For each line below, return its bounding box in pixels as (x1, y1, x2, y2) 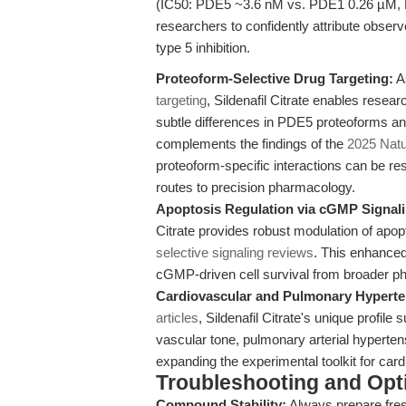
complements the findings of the (156, 136, 347, 151)
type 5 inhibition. (156, 40, 250, 55)
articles (156, 310, 198, 325)
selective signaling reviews (156, 245, 314, 260)
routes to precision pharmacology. (156, 179, 355, 195)
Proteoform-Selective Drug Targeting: (156, 71, 393, 86)
